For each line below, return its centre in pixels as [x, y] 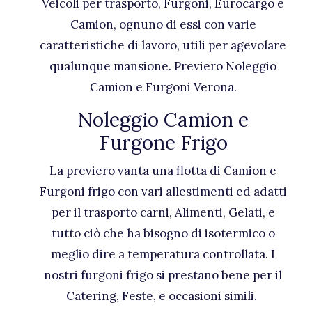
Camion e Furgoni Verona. [163, 87]
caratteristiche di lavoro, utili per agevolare [163, 45]
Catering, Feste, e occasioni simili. [163, 296]
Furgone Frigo [163, 143]
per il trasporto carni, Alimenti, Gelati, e [163, 212]
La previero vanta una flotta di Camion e [163, 171]
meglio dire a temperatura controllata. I [163, 254]
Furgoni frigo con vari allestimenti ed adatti [163, 192]
